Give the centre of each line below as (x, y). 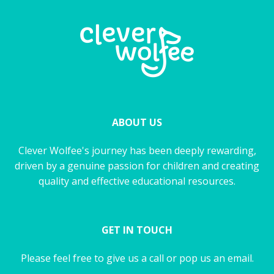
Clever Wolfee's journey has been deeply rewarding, (137, 150)
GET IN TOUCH (137, 230)
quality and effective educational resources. (137, 181)
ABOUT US (137, 123)
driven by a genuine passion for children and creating (137, 165)
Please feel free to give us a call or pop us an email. (137, 258)
